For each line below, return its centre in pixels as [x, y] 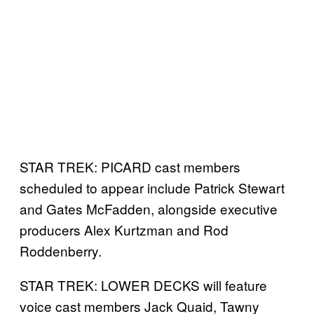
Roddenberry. [61, 251]
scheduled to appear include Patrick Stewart [152, 188]
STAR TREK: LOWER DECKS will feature [143, 285]
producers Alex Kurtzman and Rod [124, 230]
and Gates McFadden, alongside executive [149, 209]
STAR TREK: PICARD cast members [130, 167]
